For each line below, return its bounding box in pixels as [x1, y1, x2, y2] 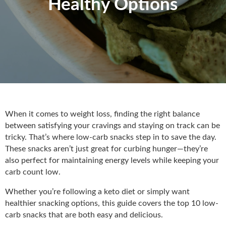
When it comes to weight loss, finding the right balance [5, 109, 200, 118]
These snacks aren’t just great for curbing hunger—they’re [5, 144, 208, 153]
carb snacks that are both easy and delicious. [5, 210, 163, 219]
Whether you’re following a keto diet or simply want [5, 187, 190, 196]
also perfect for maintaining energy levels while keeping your [5, 156, 219, 164]
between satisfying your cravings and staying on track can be [5, 121, 220, 130]
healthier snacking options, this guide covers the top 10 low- [5, 199, 218, 207]
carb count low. [5, 167, 61, 176]
